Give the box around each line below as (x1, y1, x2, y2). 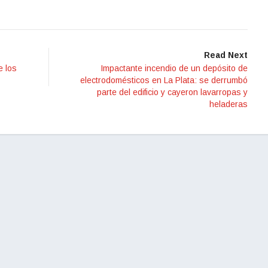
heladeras (209, 99, 248, 109)
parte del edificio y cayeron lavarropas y (97, 87, 248, 97)
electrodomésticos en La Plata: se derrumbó (80, 75, 248, 85)
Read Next (204, 50, 248, 60)
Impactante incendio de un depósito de (100, 63, 248, 73)
